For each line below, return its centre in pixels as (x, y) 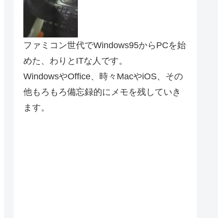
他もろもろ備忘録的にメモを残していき (102, 92)
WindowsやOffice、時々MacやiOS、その (103, 77)
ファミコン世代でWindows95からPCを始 (105, 45)
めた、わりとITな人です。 (75, 61)
